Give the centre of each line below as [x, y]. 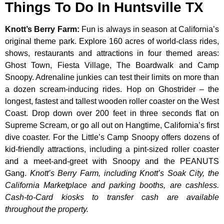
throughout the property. [47, 209]
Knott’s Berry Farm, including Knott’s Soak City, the [124, 173]
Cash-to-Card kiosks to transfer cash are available [112, 197]
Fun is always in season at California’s [150, 29]
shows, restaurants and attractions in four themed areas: [112, 53]
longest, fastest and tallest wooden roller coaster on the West [112, 101]
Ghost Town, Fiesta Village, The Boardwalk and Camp [112, 65]
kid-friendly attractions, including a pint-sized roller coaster [112, 149]
